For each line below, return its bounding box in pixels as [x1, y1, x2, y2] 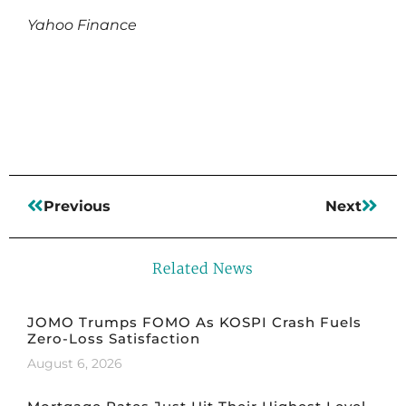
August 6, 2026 [27, 354, 122, 372]
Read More [27, 67, 118, 88]
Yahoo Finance [27, 15, 137, 34]
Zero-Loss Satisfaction [27, 329, 200, 347]
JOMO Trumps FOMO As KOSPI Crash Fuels [27, 313, 362, 331]
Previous [43, 197, 111, 215]
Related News [152, 258, 254, 277]
